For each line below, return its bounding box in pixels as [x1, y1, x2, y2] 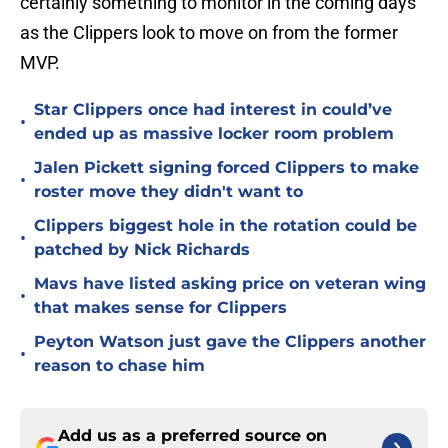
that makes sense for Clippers [34, 298, 287, 318]
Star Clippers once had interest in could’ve [34, 100, 392, 120]
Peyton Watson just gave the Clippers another [34, 332, 426, 352]
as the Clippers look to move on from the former [20, 22, 398, 44]
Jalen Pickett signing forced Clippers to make [34, 158, 419, 178]
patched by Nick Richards [34, 240, 250, 260]
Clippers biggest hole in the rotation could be [34, 216, 417, 236]
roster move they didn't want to [34, 182, 303, 202]
